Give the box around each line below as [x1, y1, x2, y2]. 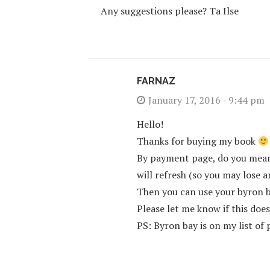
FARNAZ [137, 75, 175, 87]
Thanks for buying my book [137, 134, 258, 148]
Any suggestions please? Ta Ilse [101, 4, 239, 17]
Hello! [137, 118, 163, 131]
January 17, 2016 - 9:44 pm [148, 93, 265, 107]
